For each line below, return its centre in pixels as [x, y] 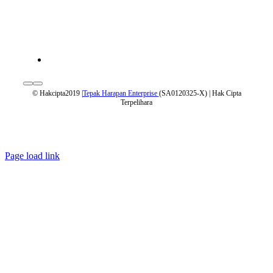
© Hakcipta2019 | [57, 94]
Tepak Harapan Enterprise [121, 94]
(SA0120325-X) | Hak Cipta [200, 94]
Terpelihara [136, 103]
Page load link [32, 156]
